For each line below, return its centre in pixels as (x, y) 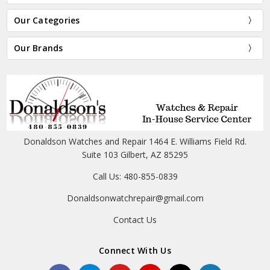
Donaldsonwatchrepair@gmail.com (135, 198)
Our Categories (47, 20)
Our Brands (39, 48)
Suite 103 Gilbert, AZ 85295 (135, 155)
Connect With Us (135, 251)
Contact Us (135, 220)
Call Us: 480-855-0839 (135, 177)
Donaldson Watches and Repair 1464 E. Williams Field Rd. (135, 142)
